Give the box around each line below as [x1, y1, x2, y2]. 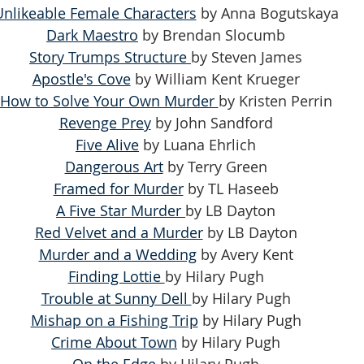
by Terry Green [162, 156, 267, 176]
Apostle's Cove [32, 68, 131, 89]
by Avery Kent [196, 244, 293, 264]
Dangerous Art [64, 156, 163, 176]
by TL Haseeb [183, 178, 279, 198]
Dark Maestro [46, 24, 138, 45]
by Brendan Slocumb [138, 24, 285, 45]
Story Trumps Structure [29, 46, 191, 67]
